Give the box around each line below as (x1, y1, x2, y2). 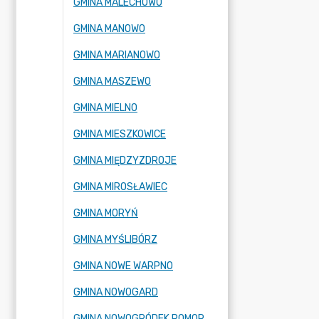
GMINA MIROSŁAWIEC (73, 181, 167, 193)
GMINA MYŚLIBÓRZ (73, 234, 157, 246)
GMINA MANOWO (73, 23, 145, 35)
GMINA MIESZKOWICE (73, 128, 166, 140)
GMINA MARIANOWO (73, 49, 160, 61)
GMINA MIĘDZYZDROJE (73, 155, 177, 167)
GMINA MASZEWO (73, 75, 151, 88)
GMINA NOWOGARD (73, 286, 158, 298)
